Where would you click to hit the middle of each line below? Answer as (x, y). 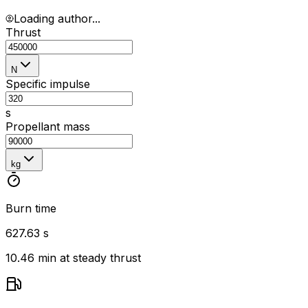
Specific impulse (48, 84)
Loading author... (57, 18)
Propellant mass (48, 126)
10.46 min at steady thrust (73, 257)
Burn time (31, 208)
